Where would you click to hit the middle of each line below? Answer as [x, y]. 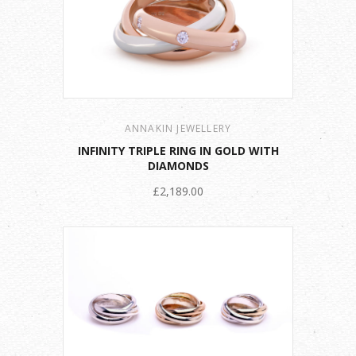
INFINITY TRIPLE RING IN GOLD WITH [178, 150]
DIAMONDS [178, 165]
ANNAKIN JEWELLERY [178, 128]
